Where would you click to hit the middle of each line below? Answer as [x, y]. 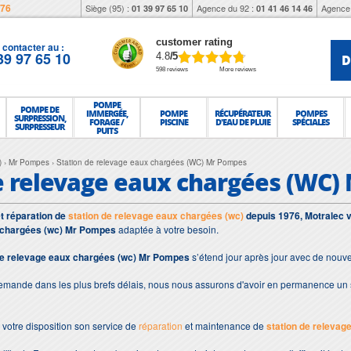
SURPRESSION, [40, 118]
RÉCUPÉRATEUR [243, 113]
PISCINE [174, 122]
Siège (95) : [109, 8]
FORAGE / [107, 122]
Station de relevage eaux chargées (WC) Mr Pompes [152, 162]
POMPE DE [40, 109]
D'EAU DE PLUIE [242, 122]
